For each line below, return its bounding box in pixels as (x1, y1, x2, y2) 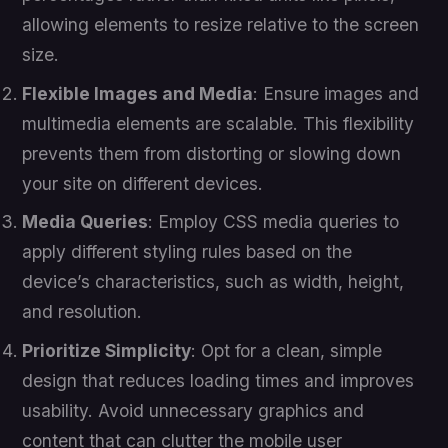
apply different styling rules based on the (22, 241, 353, 263)
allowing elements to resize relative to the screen (22, 14, 420, 36)
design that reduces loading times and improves (22, 369, 415, 391)
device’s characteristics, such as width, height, (22, 271, 405, 293)
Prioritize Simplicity (22, 339, 192, 361)
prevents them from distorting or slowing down (22, 142, 402, 164)
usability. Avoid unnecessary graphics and (22, 399, 365, 421)
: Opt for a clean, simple (191, 339, 383, 361)
